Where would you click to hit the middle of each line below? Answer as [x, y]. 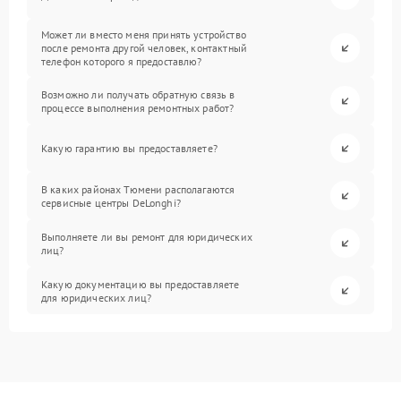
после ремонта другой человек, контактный [144, 48]
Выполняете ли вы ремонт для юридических [147, 236]
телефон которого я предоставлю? [122, 61]
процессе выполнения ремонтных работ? [138, 107]
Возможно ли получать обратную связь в [138, 94]
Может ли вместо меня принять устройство [144, 34]
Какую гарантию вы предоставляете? [129, 148]
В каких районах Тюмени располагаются [138, 189]
